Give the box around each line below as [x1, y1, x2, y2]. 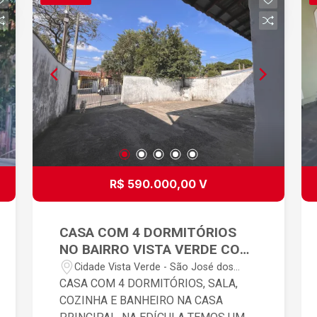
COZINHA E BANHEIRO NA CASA [59, 294, 224, 308]
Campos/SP [74, 275, 130, 288]
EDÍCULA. [59, 258, 119, 275]
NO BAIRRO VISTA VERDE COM [59, 241, 253, 258]
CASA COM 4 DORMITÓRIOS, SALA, [59, 277, 238, 291]
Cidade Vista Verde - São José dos [74, 260, 234, 273]
